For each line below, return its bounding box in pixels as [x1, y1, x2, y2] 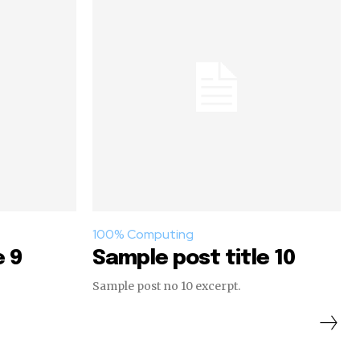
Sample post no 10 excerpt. [92, 279, 240, 294]
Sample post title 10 [92, 247, 295, 270]
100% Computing [92, 226, 194, 243]
